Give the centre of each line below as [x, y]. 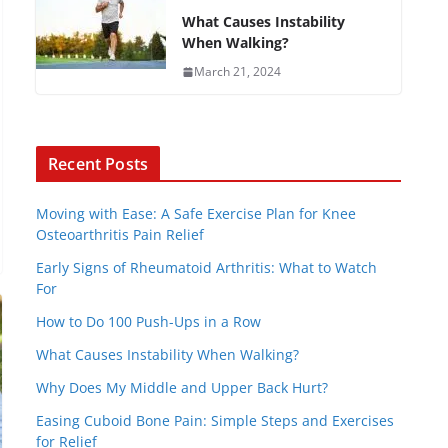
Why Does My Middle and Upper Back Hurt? [182, 387]
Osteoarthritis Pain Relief [120, 234]
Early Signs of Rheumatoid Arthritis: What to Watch [207, 267]
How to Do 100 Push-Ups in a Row [149, 321]
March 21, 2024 [238, 71]
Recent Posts [98, 164]
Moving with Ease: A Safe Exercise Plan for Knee [196, 213]
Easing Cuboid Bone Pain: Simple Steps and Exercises [215, 420]
